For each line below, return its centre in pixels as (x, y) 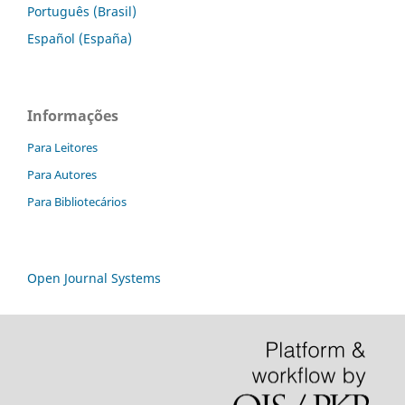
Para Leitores (62, 147)
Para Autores (62, 174)
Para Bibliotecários (77, 201)
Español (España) (80, 38)
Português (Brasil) (82, 11)
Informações (73, 115)
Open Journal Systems (94, 278)
